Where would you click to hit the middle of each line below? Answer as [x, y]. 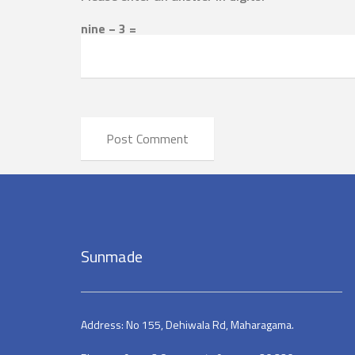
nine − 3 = [109, 28]
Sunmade [112, 256]
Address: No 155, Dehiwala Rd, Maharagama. [187, 324]
